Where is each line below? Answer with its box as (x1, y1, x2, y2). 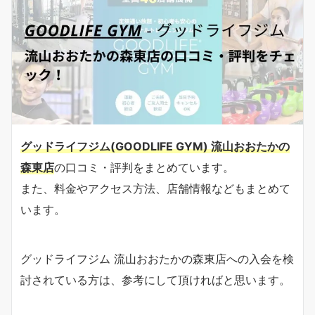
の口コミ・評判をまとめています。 (54, 160, 234, 174)
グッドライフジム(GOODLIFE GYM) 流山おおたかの (20, 139, 290, 153)
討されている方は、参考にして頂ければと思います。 (20, 272, 290, 287)
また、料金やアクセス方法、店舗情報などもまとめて (20, 181, 290, 195)
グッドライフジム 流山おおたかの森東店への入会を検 (20, 251, 294, 266)
